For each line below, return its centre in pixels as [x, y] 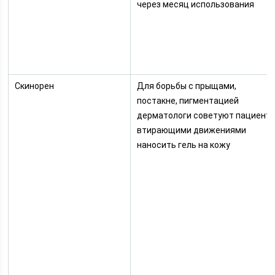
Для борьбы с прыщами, [187, 86]
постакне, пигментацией [188, 101]
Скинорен [35, 86]
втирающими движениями [192, 130]
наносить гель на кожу [184, 145]
